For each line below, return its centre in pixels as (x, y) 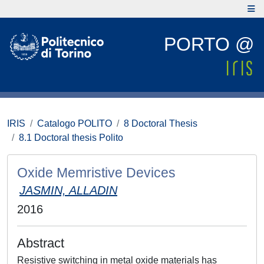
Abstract (41, 243)
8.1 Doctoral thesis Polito (71, 138)
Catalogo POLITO (75, 123)
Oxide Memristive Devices (96, 173)
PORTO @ (209, 44)
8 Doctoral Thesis (161, 123)
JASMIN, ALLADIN (68, 190)
